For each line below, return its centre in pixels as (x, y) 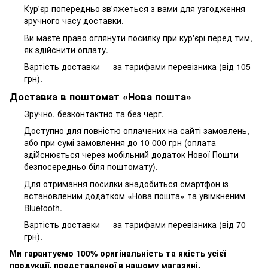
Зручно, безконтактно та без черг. (94, 113)
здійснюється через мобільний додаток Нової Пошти (131, 155)
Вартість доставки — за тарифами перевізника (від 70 (135, 224)
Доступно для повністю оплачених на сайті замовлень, (137, 131)
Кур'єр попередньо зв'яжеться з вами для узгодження (135, 9)
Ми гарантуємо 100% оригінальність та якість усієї (118, 253)
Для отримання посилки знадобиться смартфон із (126, 183)
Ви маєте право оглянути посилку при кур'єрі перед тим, (138, 37)
